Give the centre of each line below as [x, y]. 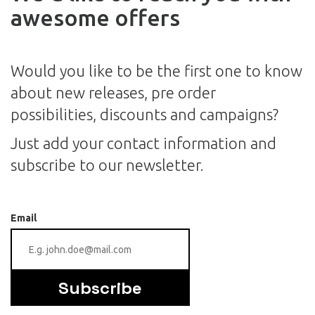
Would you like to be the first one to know [156, 70]
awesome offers [95, 17]
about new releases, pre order [113, 92]
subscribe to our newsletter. [109, 165]
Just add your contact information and [143, 143]
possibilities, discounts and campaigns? [144, 114]
